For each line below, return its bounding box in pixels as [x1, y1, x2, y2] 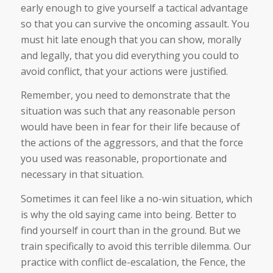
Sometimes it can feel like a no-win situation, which [20, 191, 252, 205]
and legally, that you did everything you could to [20, 48, 239, 62]
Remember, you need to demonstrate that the [20, 88, 230, 102]
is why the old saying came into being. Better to [20, 207, 236, 221]
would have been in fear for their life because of [20, 120, 240, 134]
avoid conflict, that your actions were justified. [20, 64, 228, 78]
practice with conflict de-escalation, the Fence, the [20, 255, 246, 269]
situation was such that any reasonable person [20, 104, 235, 118]
